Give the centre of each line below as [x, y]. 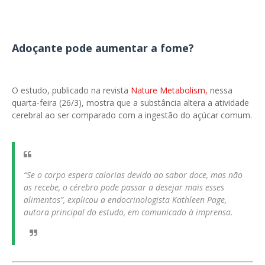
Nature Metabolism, [170, 90]
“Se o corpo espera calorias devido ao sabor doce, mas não [133, 175]
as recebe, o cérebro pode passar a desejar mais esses [124, 187]
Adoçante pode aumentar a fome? [103, 48]
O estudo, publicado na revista [71, 90]
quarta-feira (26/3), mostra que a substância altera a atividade [130, 103]
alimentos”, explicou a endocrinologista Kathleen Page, [125, 200]
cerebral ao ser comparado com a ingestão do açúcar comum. [132, 115]
